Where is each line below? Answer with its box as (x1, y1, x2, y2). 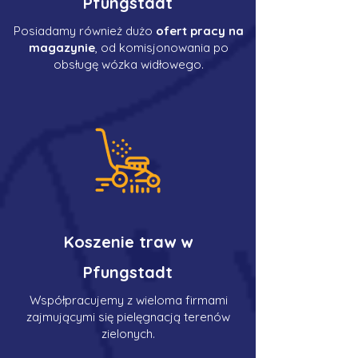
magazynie (28, 40, 95, 55)
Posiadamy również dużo (13, 23, 156, 38)
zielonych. (101, 326, 155, 341)
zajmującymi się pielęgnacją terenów (26, 309, 230, 324)
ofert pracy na (155, 23, 244, 38)
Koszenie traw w (63, 232, 193, 252)
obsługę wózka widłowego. (53, 57, 204, 72)
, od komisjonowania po (94, 40, 229, 55)
